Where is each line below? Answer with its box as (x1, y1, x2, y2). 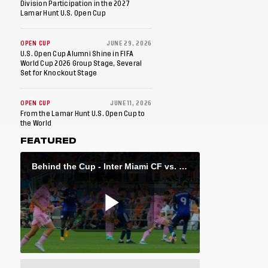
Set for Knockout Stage (20, 69, 98, 77)
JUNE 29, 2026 (106, 41, 152, 47)
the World (20, 120, 52, 127)
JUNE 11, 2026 (109, 100, 152, 107)
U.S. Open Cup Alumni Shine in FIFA (20, 50, 134, 58)
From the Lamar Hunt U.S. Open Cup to (20, 110, 145, 118)
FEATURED (20, 134, 77, 148)
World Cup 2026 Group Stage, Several (20, 60, 142, 68)
